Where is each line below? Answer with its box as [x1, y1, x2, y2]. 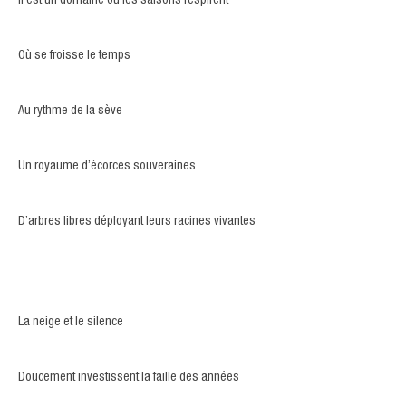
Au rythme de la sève [18, 105, 122, 118]
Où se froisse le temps [18, 50, 130, 63]
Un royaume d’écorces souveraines [18, 160, 196, 173]
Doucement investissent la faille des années [18, 372, 239, 384]
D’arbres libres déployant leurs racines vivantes [18, 216, 256, 228]
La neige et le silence [18, 316, 123, 329]
